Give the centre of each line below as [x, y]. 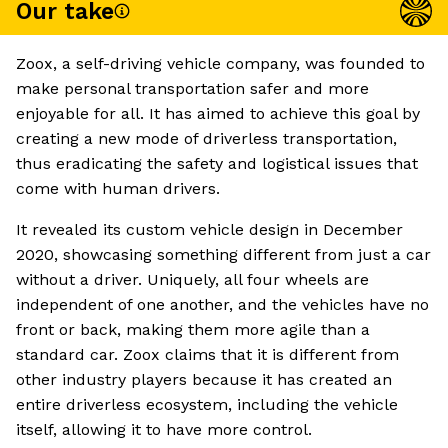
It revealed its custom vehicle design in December [209, 230]
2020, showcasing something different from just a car [223, 255]
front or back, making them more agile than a [193, 330]
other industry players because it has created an [204, 380]
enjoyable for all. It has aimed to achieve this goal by [218, 114]
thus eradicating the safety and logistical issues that [217, 164]
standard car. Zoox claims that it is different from [207, 355]
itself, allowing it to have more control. [164, 430]
